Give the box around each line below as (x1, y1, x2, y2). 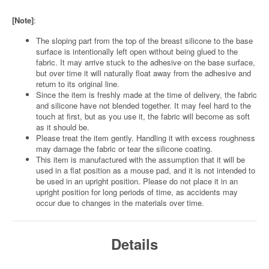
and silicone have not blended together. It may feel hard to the (36, 100, 251, 111)
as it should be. (36, 121, 89, 133)
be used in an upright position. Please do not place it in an (36, 175, 238, 187)
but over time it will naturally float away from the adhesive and (36, 67, 251, 79)
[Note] (12, 14, 34, 26)
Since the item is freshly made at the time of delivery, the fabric (36, 89, 257, 100)
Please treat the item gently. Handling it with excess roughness (36, 132, 255, 144)
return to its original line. (36, 78, 119, 89)
